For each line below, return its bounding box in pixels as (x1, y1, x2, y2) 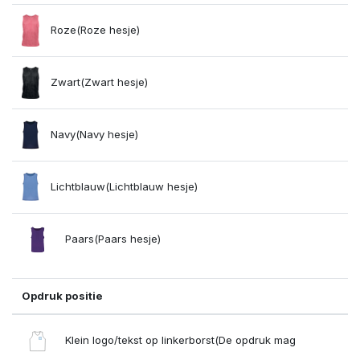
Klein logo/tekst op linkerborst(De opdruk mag (62, 333, 297, 346)
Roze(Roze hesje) (47, 22, 140, 36)
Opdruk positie (22, 288, 103, 302)
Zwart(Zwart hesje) (47, 75, 148, 88)
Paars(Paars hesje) (62, 231, 161, 245)
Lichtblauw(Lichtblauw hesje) (47, 179, 198, 193)
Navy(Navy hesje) (47, 127, 138, 141)
